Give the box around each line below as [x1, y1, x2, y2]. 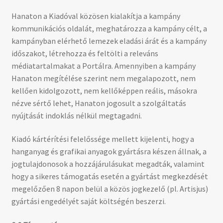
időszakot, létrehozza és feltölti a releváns [11, 48, 158, 58]
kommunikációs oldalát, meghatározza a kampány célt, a [11, 23, 207, 33]
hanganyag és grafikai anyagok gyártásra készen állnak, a [11, 146, 207, 157]
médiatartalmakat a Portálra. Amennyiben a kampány [11, 60, 196, 71]
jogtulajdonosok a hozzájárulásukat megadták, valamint [11, 159, 205, 169]
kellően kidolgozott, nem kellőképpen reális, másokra [11, 85, 197, 96]
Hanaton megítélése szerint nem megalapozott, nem [11, 73, 196, 83]
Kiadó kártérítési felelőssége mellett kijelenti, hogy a [11, 134, 194, 144]
